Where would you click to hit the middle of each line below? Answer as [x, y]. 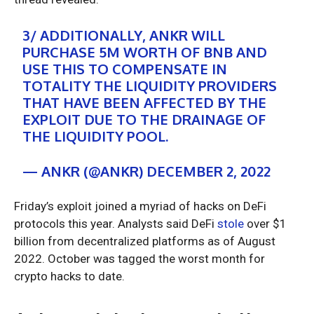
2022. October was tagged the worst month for [139, 259]
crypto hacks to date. [71, 277]
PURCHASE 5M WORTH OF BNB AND [145, 52]
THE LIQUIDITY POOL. [96, 136]
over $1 [265, 224]
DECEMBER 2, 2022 [209, 171]
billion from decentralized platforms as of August [145, 241]
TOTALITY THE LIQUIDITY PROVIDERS [150, 86]
